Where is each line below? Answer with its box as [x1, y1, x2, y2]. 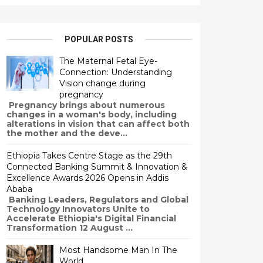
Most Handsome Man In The [59, 245, 177, 255]
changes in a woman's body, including [6, 109, 177, 120]
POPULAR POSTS [65, 35, 133, 44]
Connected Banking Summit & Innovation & [6, 161, 187, 172]
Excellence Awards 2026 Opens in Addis [6, 173, 168, 183]
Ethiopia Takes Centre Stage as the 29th [6, 150, 172, 161]
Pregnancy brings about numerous [6, 100, 165, 110]
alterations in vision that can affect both [6, 119, 190, 129]
